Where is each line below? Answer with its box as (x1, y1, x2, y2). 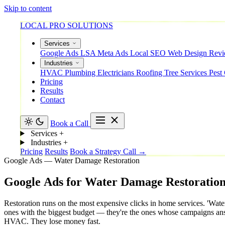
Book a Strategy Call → (70, 147, 146, 156)
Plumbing (65, 68, 97, 77)
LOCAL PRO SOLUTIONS (20, 21, 113, 30)
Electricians (97, 68, 136, 77)
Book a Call (50, 119, 90, 128)
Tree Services (164, 68, 209, 77)
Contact (40, 95, 65, 104)
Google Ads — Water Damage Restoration (4, 156, 140, 165)
